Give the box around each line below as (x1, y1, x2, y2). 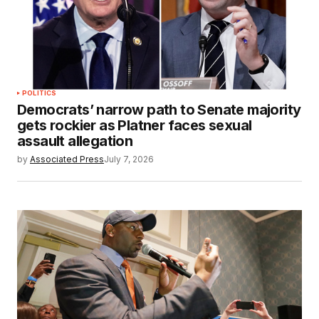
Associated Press (30, 153, 104, 164)
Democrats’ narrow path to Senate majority (17, 100, 301, 118)
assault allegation (17, 132, 133, 150)
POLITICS (22, 88, 57, 97)
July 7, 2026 (104, 153, 154, 164)
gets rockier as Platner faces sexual (17, 116, 252, 134)
